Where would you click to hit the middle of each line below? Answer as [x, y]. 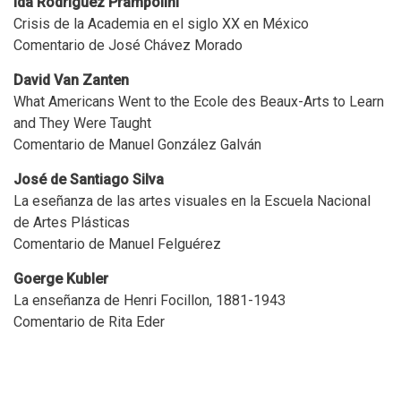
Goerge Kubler [61, 278]
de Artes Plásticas [72, 222]
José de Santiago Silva [89, 179]
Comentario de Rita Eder [89, 321]
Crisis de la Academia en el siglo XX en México [161, 23]
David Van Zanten [71, 80]
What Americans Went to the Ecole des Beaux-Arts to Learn [199, 101]
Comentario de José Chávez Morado [128, 45]
